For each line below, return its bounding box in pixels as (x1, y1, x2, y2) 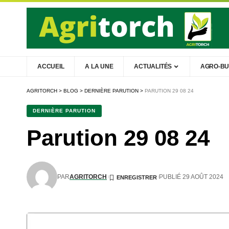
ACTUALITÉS (134, 63, 172, 70)
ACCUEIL (37, 63, 64, 70)
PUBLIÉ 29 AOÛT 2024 (158, 173, 223, 180)
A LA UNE (85, 63, 113, 70)
